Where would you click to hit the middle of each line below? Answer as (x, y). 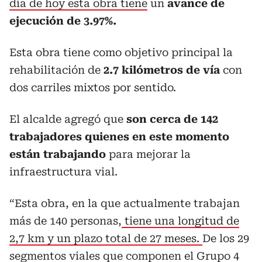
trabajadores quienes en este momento (119, 137)
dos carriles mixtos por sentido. (93, 87)
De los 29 (226, 238)
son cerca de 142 (171, 119)
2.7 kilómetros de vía (162, 70)
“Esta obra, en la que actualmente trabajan (125, 203)
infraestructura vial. (63, 172)
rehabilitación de (56, 70)
